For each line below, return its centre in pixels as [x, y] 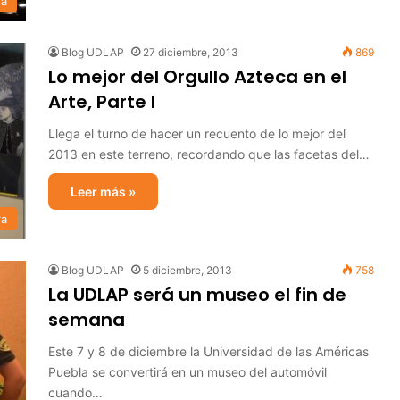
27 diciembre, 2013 [191, 52]
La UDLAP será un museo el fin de [197, 295]
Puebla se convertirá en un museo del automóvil [187, 372]
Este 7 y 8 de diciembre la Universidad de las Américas [208, 351]
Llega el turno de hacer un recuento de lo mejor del [197, 133]
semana [87, 320]
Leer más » [103, 192]
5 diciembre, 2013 [187, 270]
